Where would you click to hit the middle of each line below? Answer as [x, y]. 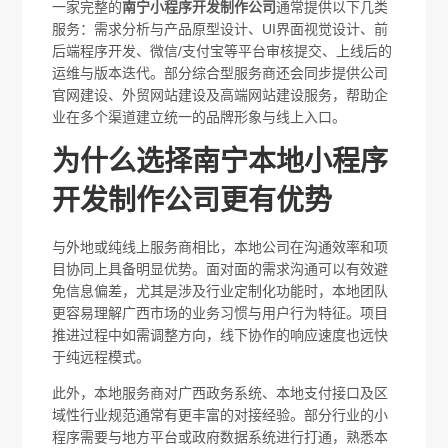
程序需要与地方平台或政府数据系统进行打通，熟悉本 [220, 436]
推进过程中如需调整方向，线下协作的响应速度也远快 [220, 334]
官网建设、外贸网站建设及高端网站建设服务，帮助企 [220, 94]
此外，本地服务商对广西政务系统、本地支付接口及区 [220, 392]
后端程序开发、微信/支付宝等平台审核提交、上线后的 [222, 50]
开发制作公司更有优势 [192, 200]
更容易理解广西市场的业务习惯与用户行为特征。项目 [220, 312]
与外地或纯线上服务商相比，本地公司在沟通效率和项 [220, 246]
